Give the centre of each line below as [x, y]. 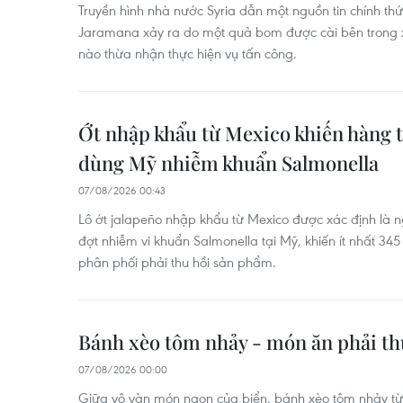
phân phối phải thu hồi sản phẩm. [177, 262]
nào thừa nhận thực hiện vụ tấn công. [188, 53]
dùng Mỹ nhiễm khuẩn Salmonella [228, 163]
